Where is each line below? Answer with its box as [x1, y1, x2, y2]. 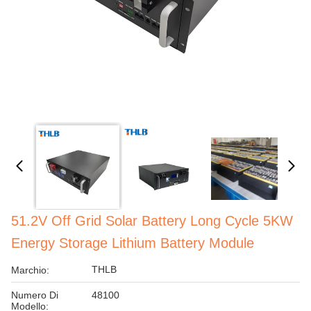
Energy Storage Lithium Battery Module [11, 235, 254, 251]
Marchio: [11, 264, 49, 276]
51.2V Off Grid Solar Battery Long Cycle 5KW [11, 213, 293, 228]
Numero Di [11, 289, 58, 301]
